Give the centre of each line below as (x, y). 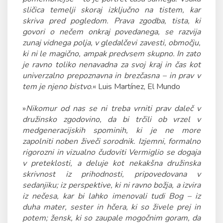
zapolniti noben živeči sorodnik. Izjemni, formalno (111, 141)
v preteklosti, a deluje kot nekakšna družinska (111, 163)
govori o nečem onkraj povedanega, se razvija (111, 32)
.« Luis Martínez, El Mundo (136, 87)
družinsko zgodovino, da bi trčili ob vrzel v (111, 119)
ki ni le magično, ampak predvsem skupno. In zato (111, 54)
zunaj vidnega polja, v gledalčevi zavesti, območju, (111, 43)
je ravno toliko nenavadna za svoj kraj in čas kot (111, 65)
